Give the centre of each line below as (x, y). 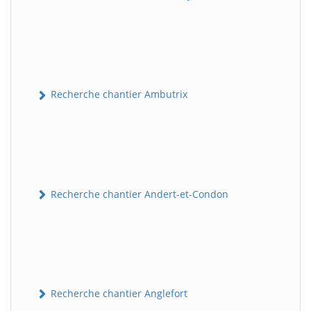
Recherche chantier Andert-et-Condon (138, 194)
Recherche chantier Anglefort (118, 293)
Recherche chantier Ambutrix (118, 94)
